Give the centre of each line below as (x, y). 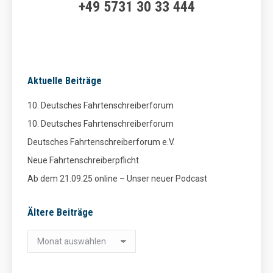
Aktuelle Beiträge (65, 81)
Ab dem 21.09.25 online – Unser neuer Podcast (117, 179)
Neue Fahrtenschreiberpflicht (83, 160)
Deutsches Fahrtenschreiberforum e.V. (101, 142)
